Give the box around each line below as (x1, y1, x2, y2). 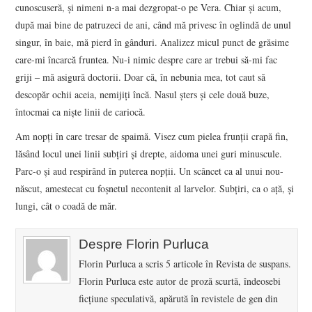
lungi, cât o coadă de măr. (15, 198, 118, 212)
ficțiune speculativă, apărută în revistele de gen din (79, 291, 279, 305)
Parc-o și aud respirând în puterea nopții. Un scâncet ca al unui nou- (15, 164, 284, 178)
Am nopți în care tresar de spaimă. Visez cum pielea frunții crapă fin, (15, 129, 289, 143)
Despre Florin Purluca (79, 236, 210, 251)
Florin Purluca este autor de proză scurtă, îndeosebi (79, 274, 281, 288)
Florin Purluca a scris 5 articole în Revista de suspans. (79, 256, 292, 270)
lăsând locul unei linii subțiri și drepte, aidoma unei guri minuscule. (15, 146, 283, 160)
